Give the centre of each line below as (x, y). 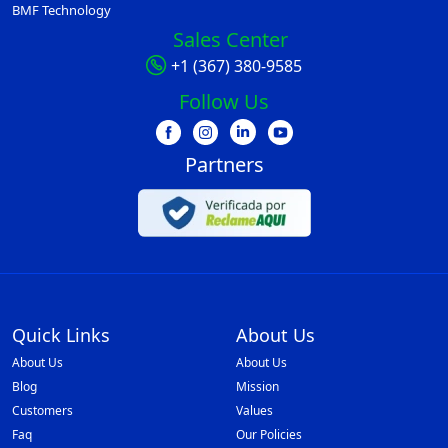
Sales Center (230, 40)
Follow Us (224, 101)
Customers (42, 411)
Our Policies (269, 435)
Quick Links (61, 335)
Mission (257, 387)
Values (254, 411)
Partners (224, 165)
